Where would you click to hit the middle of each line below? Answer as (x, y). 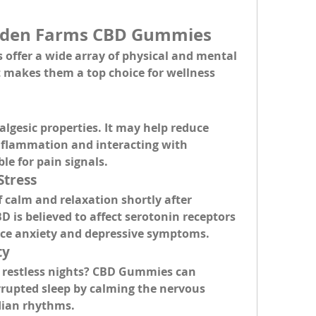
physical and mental (180, 56)
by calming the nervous (138, 288)
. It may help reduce (153, 128)
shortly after (155, 200)
